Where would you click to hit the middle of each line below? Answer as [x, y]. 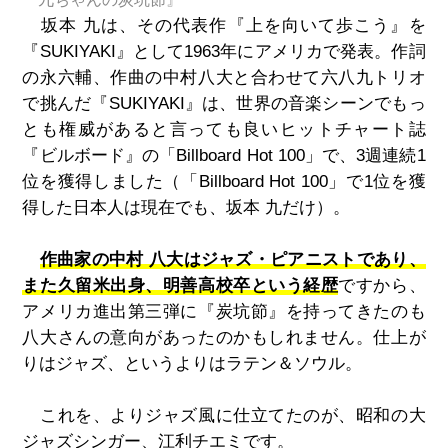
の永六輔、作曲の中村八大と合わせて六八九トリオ [224, 77]
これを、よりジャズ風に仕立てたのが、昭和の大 [224, 415]
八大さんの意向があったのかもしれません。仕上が [224, 337]
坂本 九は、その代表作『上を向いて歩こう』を [224, 25]
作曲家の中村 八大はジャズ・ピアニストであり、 [232, 259]
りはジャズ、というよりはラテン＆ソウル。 [192, 363]
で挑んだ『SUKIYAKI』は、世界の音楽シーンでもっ [224, 103]
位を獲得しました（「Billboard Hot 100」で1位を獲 [224, 181]
